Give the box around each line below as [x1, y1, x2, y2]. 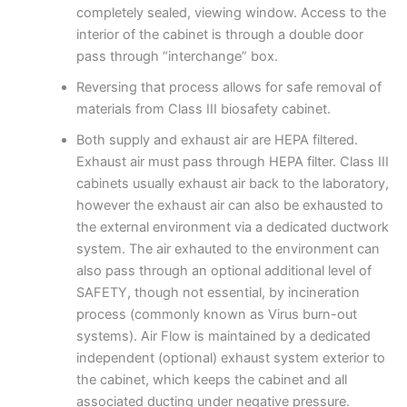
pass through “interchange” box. [75, 47, 278, 65]
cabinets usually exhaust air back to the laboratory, [75, 174, 389, 192]
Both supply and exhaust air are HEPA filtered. [75, 131, 358, 148]
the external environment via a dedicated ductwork [75, 218, 389, 235]
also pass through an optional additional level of [75, 262, 372, 279]
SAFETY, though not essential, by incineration [75, 283, 360, 301]
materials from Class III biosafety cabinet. [75, 100, 331, 117]
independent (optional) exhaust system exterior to [75, 349, 385, 366]
